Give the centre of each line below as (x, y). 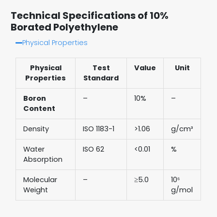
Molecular (40, 179)
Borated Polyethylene (65, 27)
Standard (101, 78)
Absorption (43, 159)
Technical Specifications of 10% (90, 15)
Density (36, 129)
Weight (35, 190)
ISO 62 (93, 149)
